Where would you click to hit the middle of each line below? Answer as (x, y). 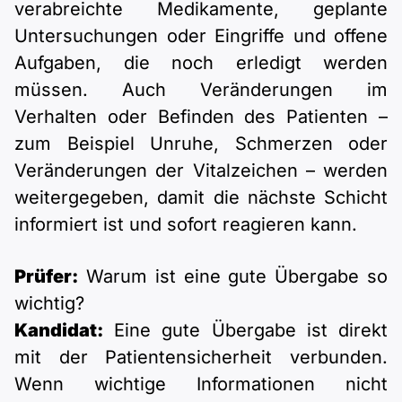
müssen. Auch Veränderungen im (201, 90)
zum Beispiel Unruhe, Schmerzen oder (201, 144)
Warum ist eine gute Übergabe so (233, 277)
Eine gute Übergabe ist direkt (245, 331)
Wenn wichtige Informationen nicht (201, 385)
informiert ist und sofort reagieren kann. (186, 225)
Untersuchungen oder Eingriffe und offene (201, 36)
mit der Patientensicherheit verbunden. (201, 358)
